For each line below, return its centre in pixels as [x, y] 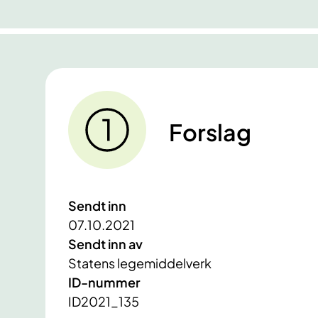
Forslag [210, 132]
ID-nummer [104, 283]
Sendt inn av [105, 244]
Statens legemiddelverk [140, 263]
